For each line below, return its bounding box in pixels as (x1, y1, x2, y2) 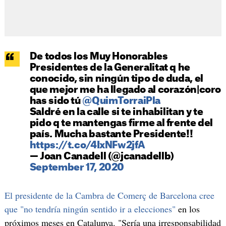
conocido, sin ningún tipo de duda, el (29, 74, 203, 84)
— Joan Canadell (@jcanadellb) (29, 151, 174, 161)
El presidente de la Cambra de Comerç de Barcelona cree (4, 189, 214, 201)
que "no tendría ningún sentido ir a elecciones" (4, 202, 176, 215)
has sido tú (29, 96, 83, 106)
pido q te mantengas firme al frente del (29, 118, 213, 128)
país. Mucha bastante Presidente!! (29, 129, 193, 139)
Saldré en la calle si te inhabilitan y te (29, 107, 203, 117)
